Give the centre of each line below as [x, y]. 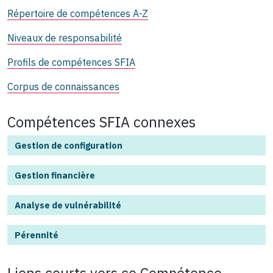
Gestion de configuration [69, 145]
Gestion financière [55, 175]
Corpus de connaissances [63, 86]
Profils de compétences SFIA [71, 62]
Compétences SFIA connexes [101, 122]
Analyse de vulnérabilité [68, 205]
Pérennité [37, 235]
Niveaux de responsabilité [65, 37]
